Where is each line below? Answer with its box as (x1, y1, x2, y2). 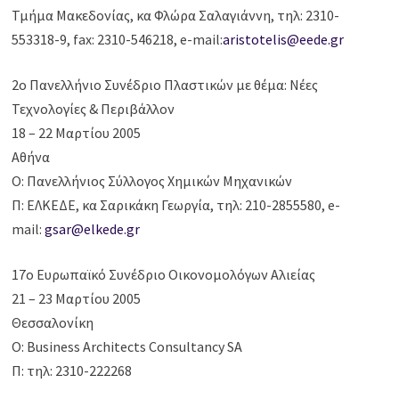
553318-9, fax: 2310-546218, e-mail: (12, 30, 224, 49)
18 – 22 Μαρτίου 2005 (12, 124, 142, 142)
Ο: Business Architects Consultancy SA (12, 338, 243, 356)
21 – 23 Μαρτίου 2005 (12, 289, 142, 308)
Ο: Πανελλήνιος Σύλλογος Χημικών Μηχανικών (12, 172, 293, 191)
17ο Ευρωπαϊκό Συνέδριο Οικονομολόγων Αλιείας (12, 265, 316, 284)
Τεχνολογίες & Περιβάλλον (12, 100, 175, 118)
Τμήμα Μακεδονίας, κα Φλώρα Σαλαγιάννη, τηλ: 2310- (12, 6, 340, 25)
